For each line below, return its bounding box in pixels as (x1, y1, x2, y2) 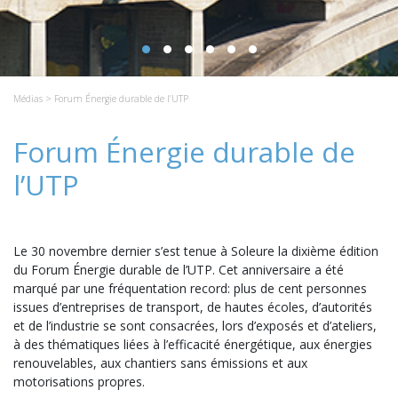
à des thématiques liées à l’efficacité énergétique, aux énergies (13, 336, 372, 353)
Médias (13, 92, 43, 105)
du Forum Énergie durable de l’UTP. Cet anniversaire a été (13, 261, 344, 278)
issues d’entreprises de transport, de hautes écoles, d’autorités (13, 298, 372, 315)
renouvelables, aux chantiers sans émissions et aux (13, 354, 307, 371)
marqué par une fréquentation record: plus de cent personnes (13, 280, 367, 297)
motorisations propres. (13, 373, 145, 390)
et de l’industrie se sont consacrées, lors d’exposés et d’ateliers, (13, 317, 377, 334)
